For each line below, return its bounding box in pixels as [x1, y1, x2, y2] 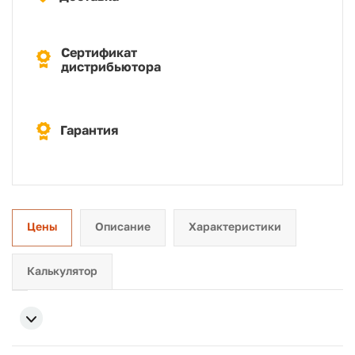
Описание [95, 219, 151, 233]
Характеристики [189, 219, 281, 233]
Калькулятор [27, 264, 97, 277]
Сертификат [61, 44, 137, 60]
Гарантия [60, 122, 118, 138]
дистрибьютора [61, 59, 161, 74]
